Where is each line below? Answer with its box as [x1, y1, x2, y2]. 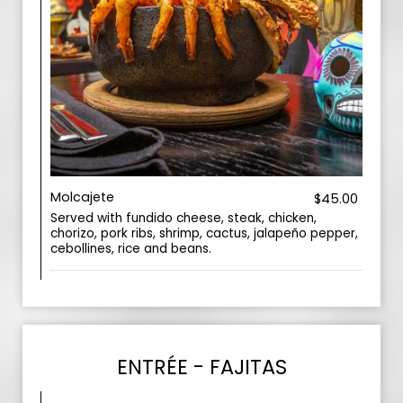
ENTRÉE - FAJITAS [116, 353, 287, 381]
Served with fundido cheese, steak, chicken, [50, 210, 317, 227]
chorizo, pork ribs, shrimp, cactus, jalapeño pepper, [50, 225, 358, 242]
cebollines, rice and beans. [50, 240, 211, 257]
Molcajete [50, 188, 114, 206]
